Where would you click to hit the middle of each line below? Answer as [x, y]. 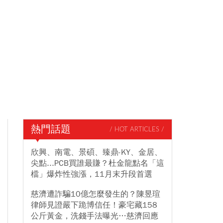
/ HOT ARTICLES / [137, 129]
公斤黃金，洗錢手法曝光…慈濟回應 [95, 216]
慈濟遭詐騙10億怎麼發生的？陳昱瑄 [96, 194]
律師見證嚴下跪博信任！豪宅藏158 [94, 205]
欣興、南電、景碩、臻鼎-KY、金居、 [97, 152]
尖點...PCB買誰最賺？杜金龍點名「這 [98, 163]
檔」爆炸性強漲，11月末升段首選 [92, 174]
